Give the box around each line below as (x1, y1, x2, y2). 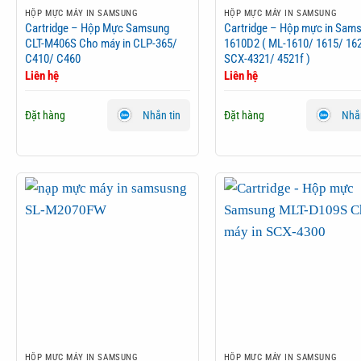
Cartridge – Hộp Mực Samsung (24, 21, 169, 36)
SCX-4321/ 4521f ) (223, 52, 310, 67)
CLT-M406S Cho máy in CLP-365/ (24, 36, 177, 52)
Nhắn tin (143, 108, 181, 122)
